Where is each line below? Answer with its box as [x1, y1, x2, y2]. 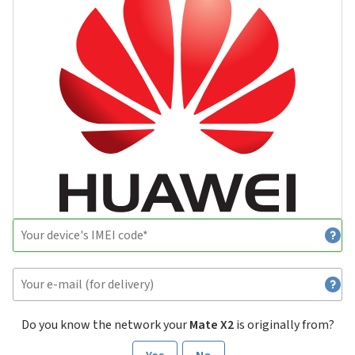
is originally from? [233, 316, 334, 334]
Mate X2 [189, 316, 234, 334]
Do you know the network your [21, 316, 189, 334]
